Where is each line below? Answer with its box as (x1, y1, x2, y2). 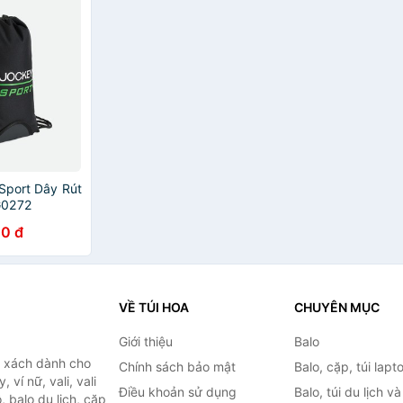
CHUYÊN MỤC (293, 300, 380, 315)
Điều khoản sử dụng (118, 384, 237, 399)
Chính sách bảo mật (118, 359, 236, 374)
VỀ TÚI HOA (118, 300, 189, 315)
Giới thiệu (118, 334, 173, 349)
